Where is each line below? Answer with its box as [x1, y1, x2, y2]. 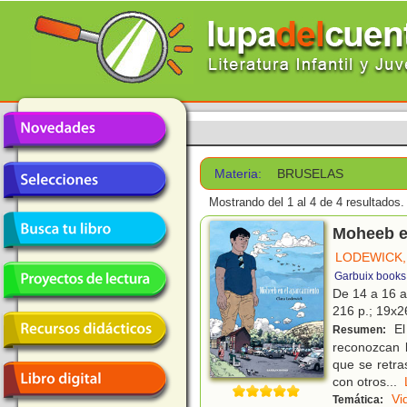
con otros [333, 374, 386, 390]
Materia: [214, 166, 263, 181]
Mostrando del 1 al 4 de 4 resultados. [209, 195, 404, 210]
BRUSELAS [277, 166, 344, 181]
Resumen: [333, 323, 389, 337]
